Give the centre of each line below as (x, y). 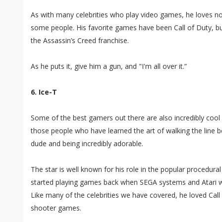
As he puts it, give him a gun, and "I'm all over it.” (109, 66)
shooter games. (56, 208)
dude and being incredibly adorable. (87, 144)
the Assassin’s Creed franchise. (80, 41)
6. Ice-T (44, 92)
